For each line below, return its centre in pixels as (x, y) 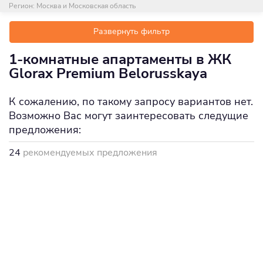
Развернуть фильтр (131, 32)
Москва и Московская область (86, 6)
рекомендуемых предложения (89, 152)
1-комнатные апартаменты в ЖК (120, 59)
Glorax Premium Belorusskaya (108, 73)
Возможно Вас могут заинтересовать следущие (129, 115)
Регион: (23, 6)
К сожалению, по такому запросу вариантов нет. (131, 101)
